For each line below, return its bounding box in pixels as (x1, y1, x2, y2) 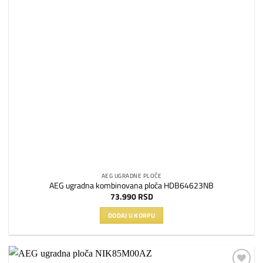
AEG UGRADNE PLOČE (101, 171, 162, 181)
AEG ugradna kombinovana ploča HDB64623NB (49, 180, 214, 192)
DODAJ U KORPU (107, 210, 156, 220)
